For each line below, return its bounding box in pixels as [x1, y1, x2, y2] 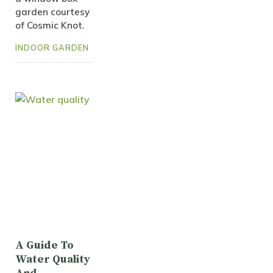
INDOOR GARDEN [15, 43, 90, 53]
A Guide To [15, 238, 74, 253]
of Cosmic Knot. [15, 19, 84, 32]
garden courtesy [15, 6, 90, 18]
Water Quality [15, 252, 90, 267]
